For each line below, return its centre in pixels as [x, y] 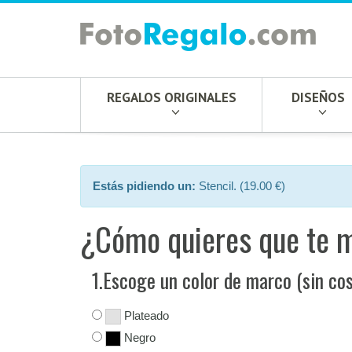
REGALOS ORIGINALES [171, 97]
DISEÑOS [318, 97]
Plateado [145, 315]
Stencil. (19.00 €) [240, 186]
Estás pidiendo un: [144, 186]
